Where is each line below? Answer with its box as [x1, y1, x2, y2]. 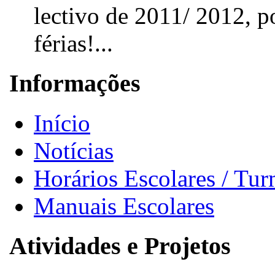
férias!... [34, 30, 113, 57]
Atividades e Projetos [9, 231, 231, 260]
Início [34, 109, 90, 136]
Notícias [34, 137, 114, 164]
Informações [9, 69, 141, 98]
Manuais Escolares [34, 192, 214, 219]
